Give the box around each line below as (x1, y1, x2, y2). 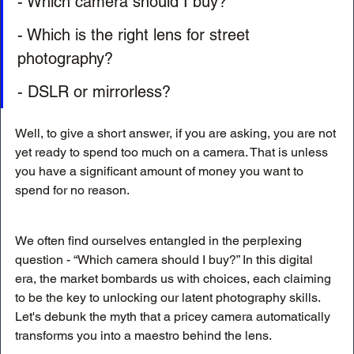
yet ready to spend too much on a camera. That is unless (15, 145, 331, 160)
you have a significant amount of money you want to (15, 164, 307, 179)
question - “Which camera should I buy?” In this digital (15, 252, 316, 268)
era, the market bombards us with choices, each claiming (15, 271, 334, 287)
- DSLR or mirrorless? (17, 82, 171, 102)
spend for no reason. (15, 183, 132, 198)
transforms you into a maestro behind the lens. (15, 328, 272, 344)
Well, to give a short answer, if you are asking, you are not (15, 126, 339, 141)
